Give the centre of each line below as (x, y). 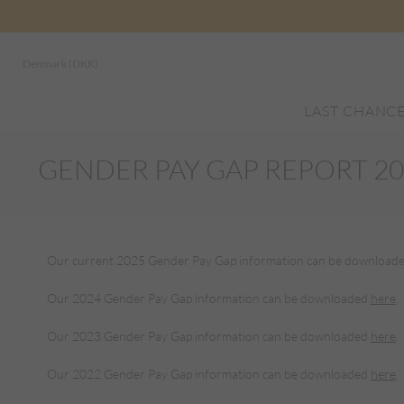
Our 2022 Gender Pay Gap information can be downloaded (209, 374)
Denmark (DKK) (60, 64)
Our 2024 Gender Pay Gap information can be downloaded (209, 298)
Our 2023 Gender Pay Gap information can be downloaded (209, 336)
